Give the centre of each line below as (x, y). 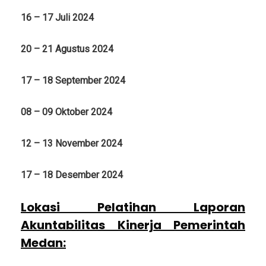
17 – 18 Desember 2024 (72, 175)
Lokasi (59, 207)
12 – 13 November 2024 (72, 143)
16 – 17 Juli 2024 (57, 17)
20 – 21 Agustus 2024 (67, 49)
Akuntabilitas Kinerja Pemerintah (133, 225)
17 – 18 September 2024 (73, 80)
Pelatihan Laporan (171, 207)
